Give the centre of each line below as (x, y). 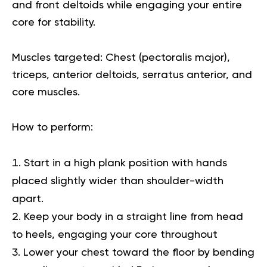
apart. (28, 199)
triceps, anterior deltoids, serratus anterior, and (132, 75)
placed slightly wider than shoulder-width (118, 181)
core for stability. (54, 22)
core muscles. (46, 92)
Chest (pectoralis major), (166, 58)
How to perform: (52, 127)
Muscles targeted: (57, 58)
